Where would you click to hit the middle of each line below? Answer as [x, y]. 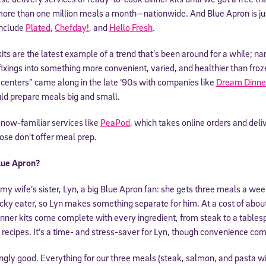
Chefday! [72, 27]
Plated [38, 27]
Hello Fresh [131, 27]
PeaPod [115, 122]
